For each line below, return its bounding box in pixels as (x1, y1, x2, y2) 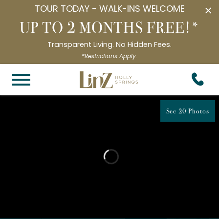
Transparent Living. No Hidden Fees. (47, 39, 172, 51)
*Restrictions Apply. (82, 51, 137, 62)
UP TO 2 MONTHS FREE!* (19, 16, 200, 37)
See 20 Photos (166, 106, 209, 115)
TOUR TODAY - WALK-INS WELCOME (34, 2, 185, 17)
